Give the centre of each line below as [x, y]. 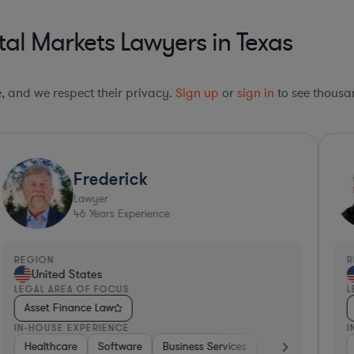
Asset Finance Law [69, 308]
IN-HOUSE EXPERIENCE [72, 328]
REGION [34, 260]
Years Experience [128, 214]
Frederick [110, 179]
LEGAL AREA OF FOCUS [72, 289]
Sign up [197, 94]
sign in [256, 94]
